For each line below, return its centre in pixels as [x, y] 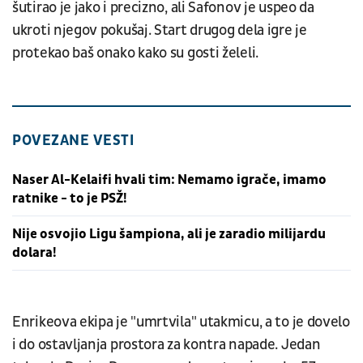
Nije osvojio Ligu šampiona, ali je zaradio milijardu [169, 233]
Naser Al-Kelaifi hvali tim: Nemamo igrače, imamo [169, 179]
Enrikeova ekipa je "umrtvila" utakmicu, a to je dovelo [181, 322]
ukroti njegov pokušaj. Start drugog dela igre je [160, 30]
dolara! [34, 252]
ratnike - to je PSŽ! [70, 198]
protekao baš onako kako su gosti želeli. [136, 53]
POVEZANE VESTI [73, 140]
